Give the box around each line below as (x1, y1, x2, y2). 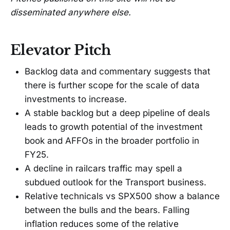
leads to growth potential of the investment (25, 122, 203, 132)
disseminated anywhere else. (10, 7, 131, 18)
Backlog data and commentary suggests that (25, 66, 210, 77)
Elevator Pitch (10, 41, 111, 59)
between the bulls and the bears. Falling (25, 205, 189, 216)
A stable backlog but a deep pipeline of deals (25, 108, 210, 119)
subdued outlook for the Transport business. (25, 177, 206, 188)
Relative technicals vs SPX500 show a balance (25, 191, 220, 202)
